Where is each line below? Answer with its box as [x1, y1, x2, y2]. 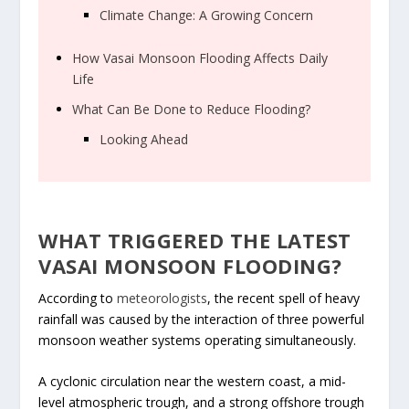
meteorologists [117, 288, 208, 307]
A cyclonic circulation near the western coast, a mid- [38, 372, 347, 391]
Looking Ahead [100, 130, 189, 148]
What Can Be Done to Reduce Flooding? [72, 100, 311, 118]
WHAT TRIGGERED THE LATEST [38, 225, 351, 254]
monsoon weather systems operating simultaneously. [38, 330, 357, 349]
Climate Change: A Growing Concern [100, 6, 314, 25]
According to [38, 288, 118, 307]
